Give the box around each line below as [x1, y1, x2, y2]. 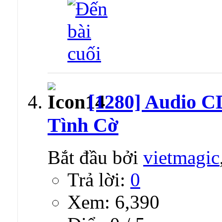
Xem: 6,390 [67, 191, 160, 213]
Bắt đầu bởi [48, 146, 143, 168]
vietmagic [143, 146, 220, 168]
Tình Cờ [48, 114, 118, 137]
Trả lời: [67, 168, 130, 190]
